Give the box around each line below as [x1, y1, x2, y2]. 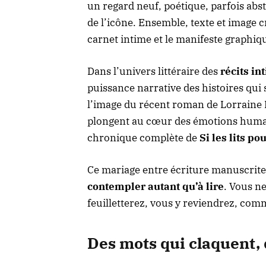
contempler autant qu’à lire [87, 180, 224, 194]
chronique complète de [87, 131, 199, 145]
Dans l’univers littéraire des [87, 65, 220, 78]
